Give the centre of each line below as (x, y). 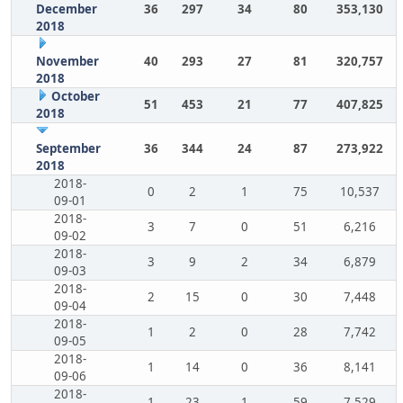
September (68, 148)
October (75, 96)
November (67, 61)
